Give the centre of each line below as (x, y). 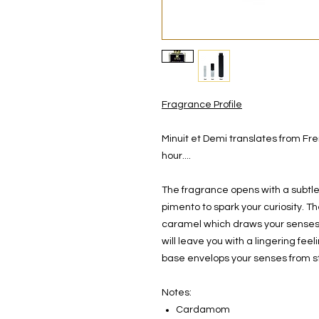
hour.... (176, 156)
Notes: (177, 293)
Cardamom (203, 310)
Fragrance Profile (202, 105)
